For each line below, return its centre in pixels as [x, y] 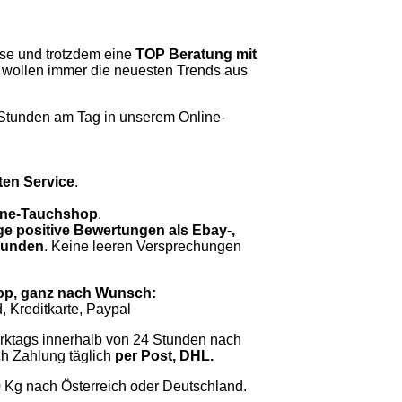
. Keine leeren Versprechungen [143, 247]
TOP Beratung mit [196, 55]
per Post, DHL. [164, 356]
